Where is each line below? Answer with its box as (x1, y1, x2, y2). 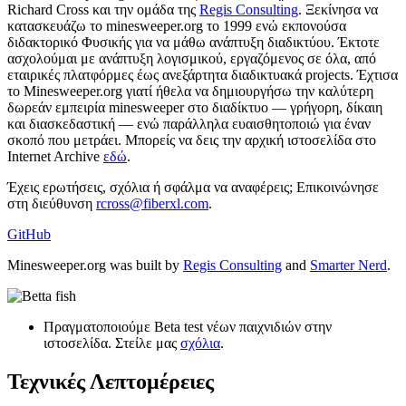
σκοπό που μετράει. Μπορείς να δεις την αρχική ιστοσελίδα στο (7, 131, 376, 148)
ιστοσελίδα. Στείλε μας (43, 334, 180, 351)
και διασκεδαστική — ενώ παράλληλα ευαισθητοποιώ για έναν (7, 115, 371, 131)
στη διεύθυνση (7, 195, 96, 211)
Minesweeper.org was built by (7, 256, 183, 273)
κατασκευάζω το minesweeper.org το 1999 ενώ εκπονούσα (7, 17, 346, 34)
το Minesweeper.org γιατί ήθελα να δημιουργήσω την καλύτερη (7, 82, 373, 99)
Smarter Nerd (310, 256, 387, 273)
